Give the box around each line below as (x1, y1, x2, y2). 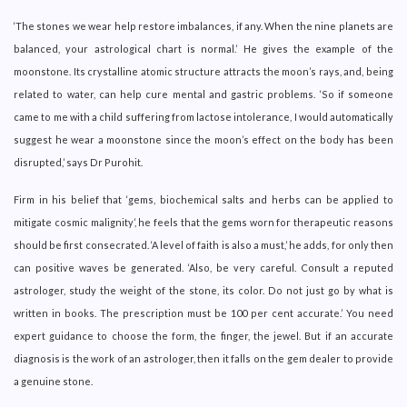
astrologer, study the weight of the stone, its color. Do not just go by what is (14, 283, 393, 296)
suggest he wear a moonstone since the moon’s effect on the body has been (14, 133, 393, 145)
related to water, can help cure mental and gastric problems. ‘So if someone (14, 87, 393, 100)
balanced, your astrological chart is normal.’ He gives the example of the (14, 42, 393, 55)
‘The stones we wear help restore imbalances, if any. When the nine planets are (14, 19, 393, 32)
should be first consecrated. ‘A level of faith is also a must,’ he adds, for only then (14, 238, 393, 251)
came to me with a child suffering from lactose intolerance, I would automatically (14, 110, 393, 123)
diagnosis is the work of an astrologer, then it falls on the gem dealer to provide (14, 352, 393, 364)
